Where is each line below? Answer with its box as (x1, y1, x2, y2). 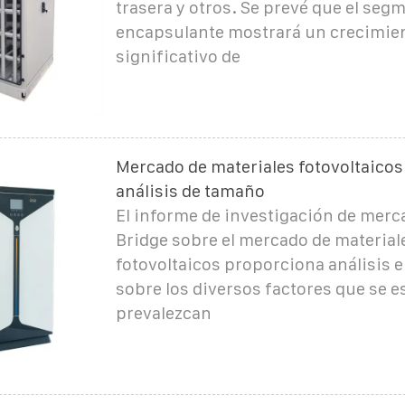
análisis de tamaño (115, 181, 265, 201)
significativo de (115, 46, 240, 66)
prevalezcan (115, 303, 212, 323)
